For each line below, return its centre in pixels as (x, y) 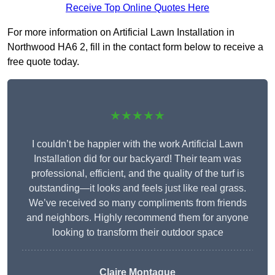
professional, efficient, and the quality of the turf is (137, 174)
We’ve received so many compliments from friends (137, 203)
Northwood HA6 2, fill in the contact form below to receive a (135, 47)
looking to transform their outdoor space (137, 233)
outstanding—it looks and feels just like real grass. (137, 188)
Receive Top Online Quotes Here (137, 8)
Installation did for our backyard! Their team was (137, 159)
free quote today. (43, 62)
